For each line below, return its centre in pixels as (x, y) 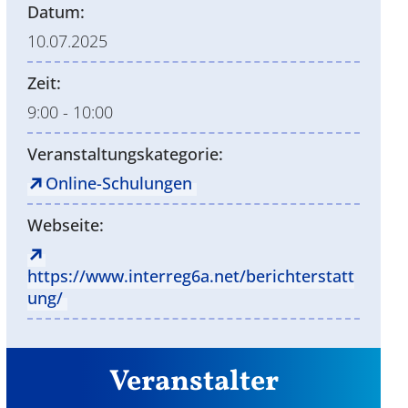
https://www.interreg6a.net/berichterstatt (191, 275)
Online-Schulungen (119, 183)
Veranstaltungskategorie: (126, 153)
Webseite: (66, 224)
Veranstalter (194, 382)
